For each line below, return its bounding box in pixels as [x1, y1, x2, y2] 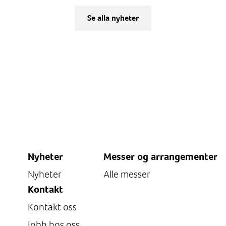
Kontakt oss [28, 200, 77, 214]
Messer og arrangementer [103, 151, 217, 162]
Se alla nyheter [87, 13, 139, 23]
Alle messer [103, 167, 150, 181]
